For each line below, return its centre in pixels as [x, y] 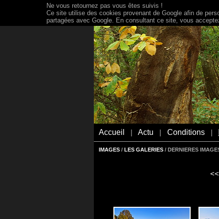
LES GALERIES [144, 150]
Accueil [112, 132]
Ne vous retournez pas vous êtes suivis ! [105, 6]
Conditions [186, 132]
